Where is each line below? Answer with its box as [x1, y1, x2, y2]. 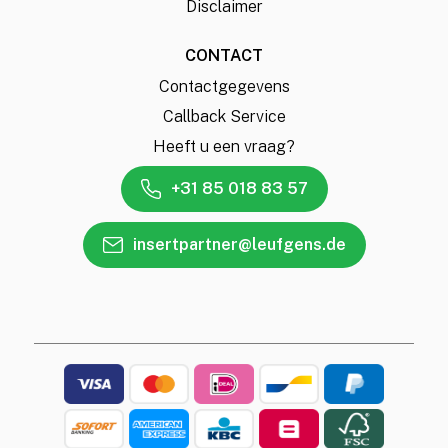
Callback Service [162, 107, 286, 126]
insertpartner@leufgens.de [132, 235, 346, 254]
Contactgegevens [158, 77, 290, 96]
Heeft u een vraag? [153, 137, 295, 156]
